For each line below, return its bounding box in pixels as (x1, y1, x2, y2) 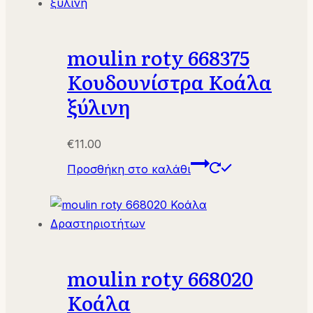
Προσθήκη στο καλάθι (67, 162, 191, 177)
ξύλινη (67, 92, 130, 122)
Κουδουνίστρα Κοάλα (67, 67, 272, 97)
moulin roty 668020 (67, 263, 253, 293)
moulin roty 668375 (67, 43, 249, 73)
